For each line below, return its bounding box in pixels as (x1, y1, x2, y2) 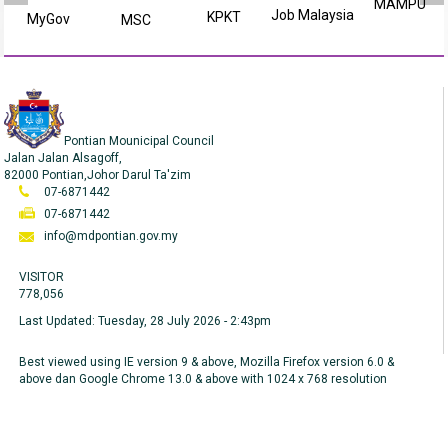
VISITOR (19, 270, 65, 284)
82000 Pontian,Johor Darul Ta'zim (4, 168, 192, 182)
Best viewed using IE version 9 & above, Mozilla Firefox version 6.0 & (19, 355, 395, 369)
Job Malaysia (270, 7, 354, 23)
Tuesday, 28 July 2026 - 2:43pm (98, 314, 272, 328)
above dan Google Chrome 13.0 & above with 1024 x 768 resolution (19, 372, 388, 386)
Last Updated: (19, 314, 99, 328)
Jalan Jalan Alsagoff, (4, 151, 123, 165)
